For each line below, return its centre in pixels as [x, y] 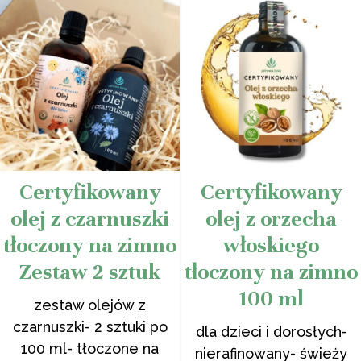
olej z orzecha [271, 219]
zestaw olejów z [90, 305]
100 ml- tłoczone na [90, 349]
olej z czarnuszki [90, 219]
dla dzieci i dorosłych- [271, 332]
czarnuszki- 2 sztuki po [90, 327]
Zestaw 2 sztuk [90, 272]
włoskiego [271, 245]
